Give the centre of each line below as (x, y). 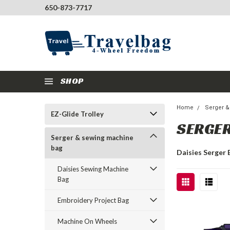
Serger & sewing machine (92, 138)
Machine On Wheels (87, 221)
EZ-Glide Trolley (77, 114)
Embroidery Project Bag (93, 200)
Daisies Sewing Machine (93, 169)
